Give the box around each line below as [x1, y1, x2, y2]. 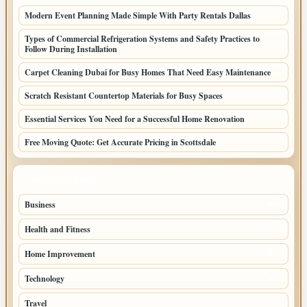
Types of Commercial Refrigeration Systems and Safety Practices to [25, 32, 260, 45]
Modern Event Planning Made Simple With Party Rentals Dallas [25, 9, 251, 21]
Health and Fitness [25, 223, 90, 235]
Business [25, 198, 56, 210]
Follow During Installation [25, 42, 117, 55]
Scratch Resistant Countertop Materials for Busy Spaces [25, 89, 223, 101]
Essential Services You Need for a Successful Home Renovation [25, 112, 245, 125]
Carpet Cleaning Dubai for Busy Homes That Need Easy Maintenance [25, 66, 271, 78]
